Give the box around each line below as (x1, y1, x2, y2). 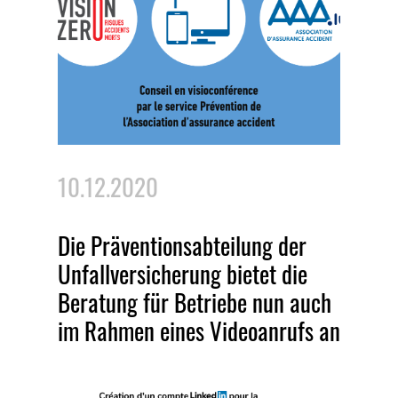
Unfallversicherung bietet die (58, 256, 307, 292)
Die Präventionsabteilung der (58, 227, 306, 264)
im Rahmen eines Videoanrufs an (58, 313, 340, 349)
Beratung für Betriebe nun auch (58, 284, 331, 321)
